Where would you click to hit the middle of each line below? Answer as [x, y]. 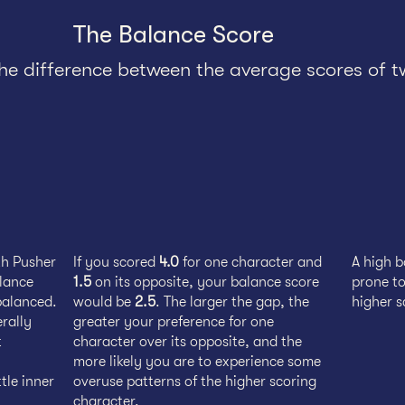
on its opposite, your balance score [207, 282]
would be [104, 302]
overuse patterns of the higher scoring [195, 381]
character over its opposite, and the [188, 342]
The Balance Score [174, 35]
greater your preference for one [174, 322]
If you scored [114, 262]
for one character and [250, 262]
